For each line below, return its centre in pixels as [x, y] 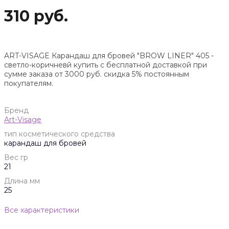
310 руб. [36, 16]
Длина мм [22, 181]
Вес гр [16, 157]
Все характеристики [42, 210]
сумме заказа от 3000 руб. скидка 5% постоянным [97, 74]
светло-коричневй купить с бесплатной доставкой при [106, 65]
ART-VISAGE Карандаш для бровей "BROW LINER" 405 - [109, 55]
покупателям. [29, 83]
